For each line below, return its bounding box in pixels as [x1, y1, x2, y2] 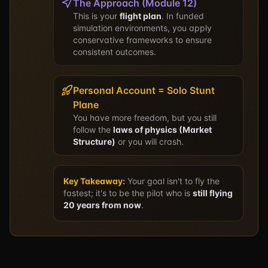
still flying [193, 188, 233, 198]
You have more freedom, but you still [73, 112, 217, 123]
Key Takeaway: [63, 176, 125, 186]
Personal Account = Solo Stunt [73, 84, 215, 96]
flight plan [120, 11, 162, 21]
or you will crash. [115, 136, 184, 147]
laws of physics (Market [113, 124, 212, 135]
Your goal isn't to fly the [125, 176, 220, 186]
